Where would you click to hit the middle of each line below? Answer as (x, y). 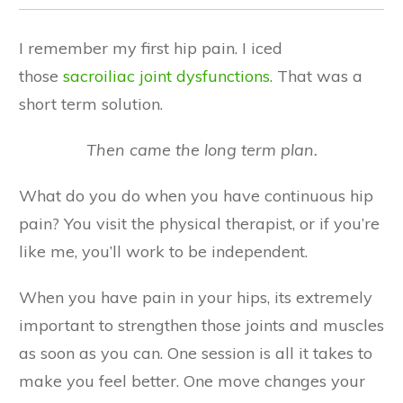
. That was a (316, 76)
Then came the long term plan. (201, 150)
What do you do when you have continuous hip (196, 196)
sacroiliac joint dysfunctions (166, 76)
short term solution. (91, 104)
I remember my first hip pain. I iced (151, 49)
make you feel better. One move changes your (192, 381)
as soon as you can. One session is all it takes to (196, 354)
